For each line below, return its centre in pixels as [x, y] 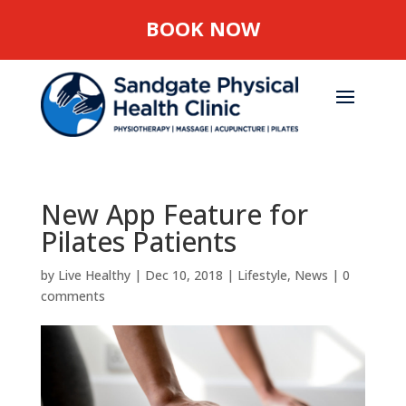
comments [72, 295]
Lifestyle [262, 275]
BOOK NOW [203, 28]
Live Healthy [94, 275]
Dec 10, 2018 [184, 275]
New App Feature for [174, 214]
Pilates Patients [138, 241]
